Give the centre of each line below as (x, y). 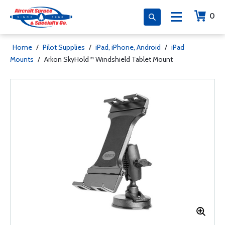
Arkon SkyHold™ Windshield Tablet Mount (108, 59)
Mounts (22, 59)
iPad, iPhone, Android (128, 47)
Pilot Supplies (64, 47)
